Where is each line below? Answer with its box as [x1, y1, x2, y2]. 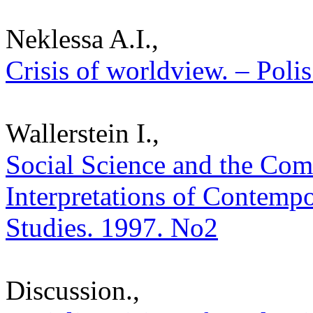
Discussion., [6, 275, 140, 305]
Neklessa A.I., [6, 23, 159, 54]
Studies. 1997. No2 [6, 212, 218, 242]
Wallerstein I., [6, 117, 159, 148]
